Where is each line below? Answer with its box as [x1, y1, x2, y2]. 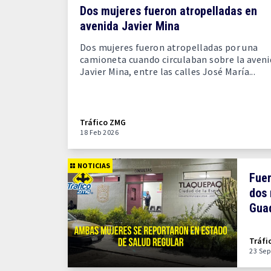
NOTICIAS [77, 161, 110, 170]
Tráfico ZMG [80, 117, 126, 128]
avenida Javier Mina [80, 19, 180, 33]
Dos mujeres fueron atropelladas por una [80, 41, 258, 53]
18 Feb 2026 [80, 128, 119, 137]
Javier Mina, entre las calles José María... [80, 65, 256, 77]
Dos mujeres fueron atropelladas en [80, 4, 257, 18]
